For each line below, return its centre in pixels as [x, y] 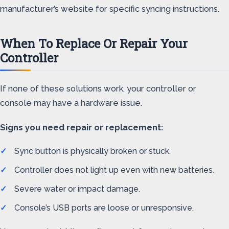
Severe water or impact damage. [77, 189]
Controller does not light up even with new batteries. [114, 170]
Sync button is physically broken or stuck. [93, 151]
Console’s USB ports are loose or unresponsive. [104, 208]
